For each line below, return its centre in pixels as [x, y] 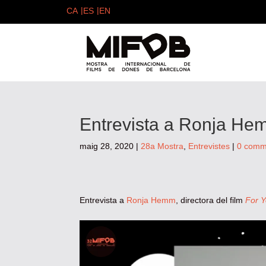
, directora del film [210, 200]
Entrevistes [209, 146]
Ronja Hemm [151, 200]
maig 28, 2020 [107, 146]
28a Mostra [162, 146]
